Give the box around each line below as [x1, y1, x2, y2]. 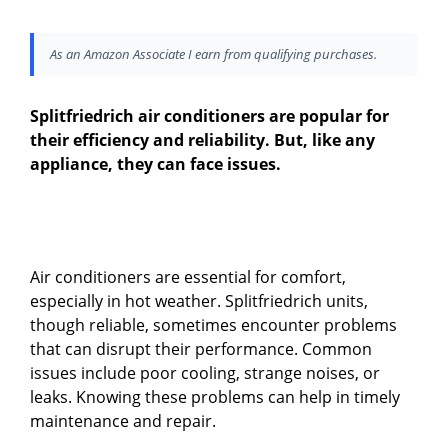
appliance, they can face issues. [30, 153, 281, 176]
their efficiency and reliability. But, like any [30, 129, 375, 152]
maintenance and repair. [30, 410, 216, 433]
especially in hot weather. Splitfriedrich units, [30, 290, 368, 313]
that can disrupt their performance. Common [30, 338, 372, 361]
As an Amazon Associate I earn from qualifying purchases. [50, 45, 377, 64]
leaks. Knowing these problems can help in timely [30, 386, 400, 409]
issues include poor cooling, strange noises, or [30, 362, 380, 385]
